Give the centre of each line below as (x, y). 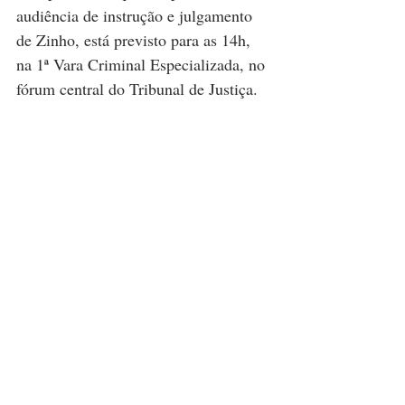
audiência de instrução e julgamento (137, 15)
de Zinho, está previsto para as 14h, (136, 39)
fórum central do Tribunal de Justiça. (137, 88)
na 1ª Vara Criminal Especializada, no (143, 64)
